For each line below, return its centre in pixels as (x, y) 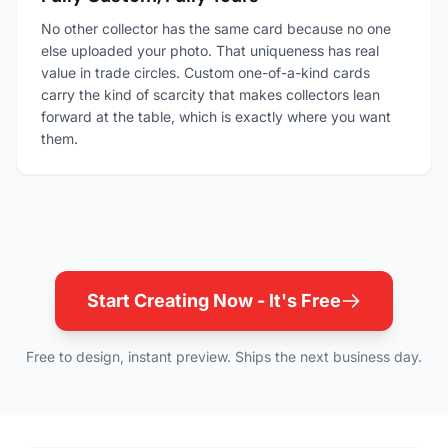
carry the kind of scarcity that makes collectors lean (210, 94)
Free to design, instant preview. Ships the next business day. (224, 356)
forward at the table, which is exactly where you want (216, 116)
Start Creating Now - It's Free (214, 300)
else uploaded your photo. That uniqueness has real (210, 50)
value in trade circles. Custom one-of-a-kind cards (205, 72)
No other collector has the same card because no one (216, 28)
